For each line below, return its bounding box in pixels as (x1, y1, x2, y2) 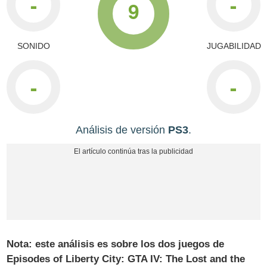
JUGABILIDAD (206, 41, 261, 51)
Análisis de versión (76, 123, 168, 136)
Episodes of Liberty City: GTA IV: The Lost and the (7, 253, 246, 265)
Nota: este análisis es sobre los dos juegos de (7, 238, 225, 250)
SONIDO (17, 41, 50, 51)
